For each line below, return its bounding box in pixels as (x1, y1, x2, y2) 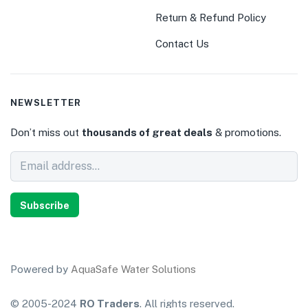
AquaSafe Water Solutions (71, 263, 196, 275)
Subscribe (20, 199, 69, 211)
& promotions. (212, 126, 281, 138)
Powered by (10, 263, 71, 275)
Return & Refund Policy (155, 11, 266, 23)
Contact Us (155, 37, 209, 49)
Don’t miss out (10, 126, 82, 138)
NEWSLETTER (10, 97, 81, 108)
